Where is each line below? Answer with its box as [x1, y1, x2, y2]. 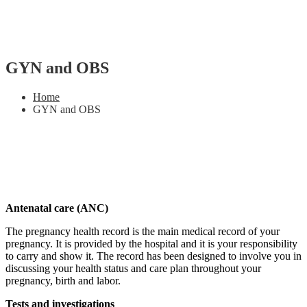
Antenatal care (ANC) [5, 201, 108, 214]
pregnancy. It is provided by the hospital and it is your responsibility [5, 237, 297, 249]
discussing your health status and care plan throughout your [5, 262, 261, 274]
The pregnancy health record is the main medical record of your [5, 225, 280, 237]
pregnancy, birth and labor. [5, 274, 121, 286]
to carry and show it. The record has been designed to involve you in [5, 249, 302, 262]
